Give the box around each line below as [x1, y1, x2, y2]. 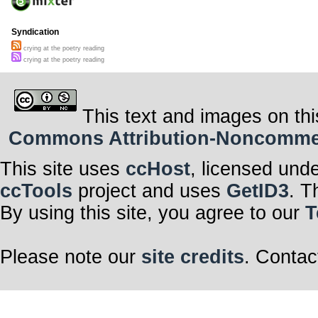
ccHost [126, 158, 190, 180]
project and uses [72, 180, 226, 202]
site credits [141, 246, 244, 268]
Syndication [11, 27, 59, 38]
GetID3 [226, 180, 289, 202]
